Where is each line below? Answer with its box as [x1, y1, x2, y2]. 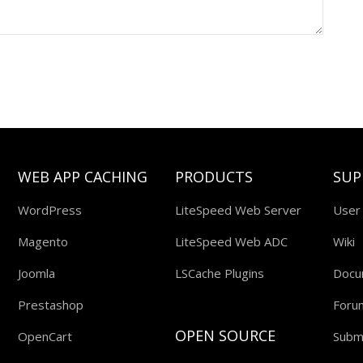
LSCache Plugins [175, 265, 265, 281]
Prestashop [18, 297, 84, 313]
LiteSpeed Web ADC [175, 233, 288, 250]
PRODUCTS [175, 167, 254, 186]
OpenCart [18, 328, 73, 344]
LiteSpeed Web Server [175, 202, 302, 218]
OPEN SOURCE [175, 326, 276, 345]
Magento [18, 233, 69, 250]
